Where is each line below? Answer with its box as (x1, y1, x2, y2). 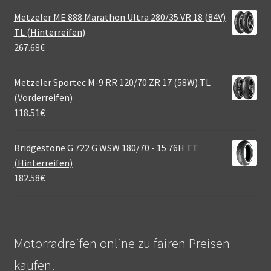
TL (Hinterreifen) (13, 26, 85, 39)
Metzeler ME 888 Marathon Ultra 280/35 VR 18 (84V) (13, 11, 226, 24)
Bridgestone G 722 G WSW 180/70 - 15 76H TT (13, 142, 198, 154)
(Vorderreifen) (13, 91, 73, 104)
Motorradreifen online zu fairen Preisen (13, 234, 230, 252)
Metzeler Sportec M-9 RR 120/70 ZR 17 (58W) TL (13, 76, 211, 89)
